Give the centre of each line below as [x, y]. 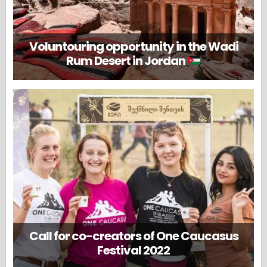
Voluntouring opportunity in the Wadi [133, 47]
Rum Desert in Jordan [127, 61]
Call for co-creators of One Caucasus [133, 236]
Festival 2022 [133, 250]
